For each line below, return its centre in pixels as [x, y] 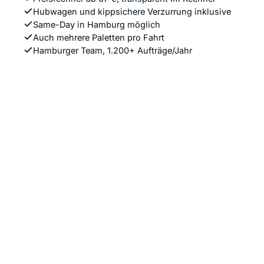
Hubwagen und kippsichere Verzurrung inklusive [132, 11]
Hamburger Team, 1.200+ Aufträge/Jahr [113, 50]
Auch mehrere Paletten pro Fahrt [99, 37]
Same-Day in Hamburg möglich [97, 24]
